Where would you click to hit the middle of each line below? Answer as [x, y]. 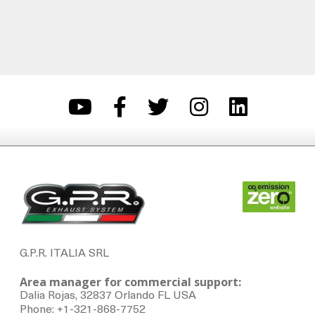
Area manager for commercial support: [130, 282]
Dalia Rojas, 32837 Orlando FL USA [108, 296]
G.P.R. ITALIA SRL [64, 254]
